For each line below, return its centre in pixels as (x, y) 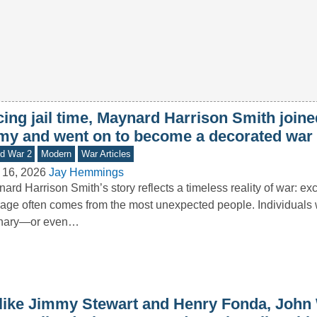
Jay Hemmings (86, 173)
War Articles (106, 154)
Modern (57, 154)
